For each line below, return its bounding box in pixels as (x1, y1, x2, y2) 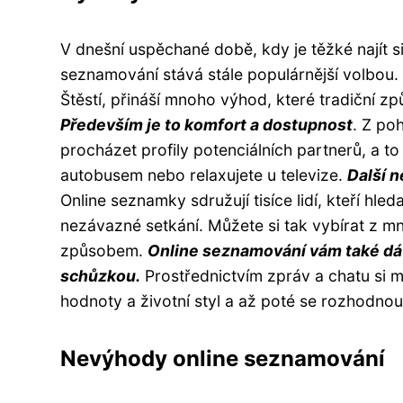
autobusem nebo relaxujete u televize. (60, 165, 347, 184)
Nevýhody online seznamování (60, 345, 385, 372)
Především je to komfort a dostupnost (60, 114, 353, 134)
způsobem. (60, 240, 148, 260)
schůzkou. (60, 265, 140, 285)
